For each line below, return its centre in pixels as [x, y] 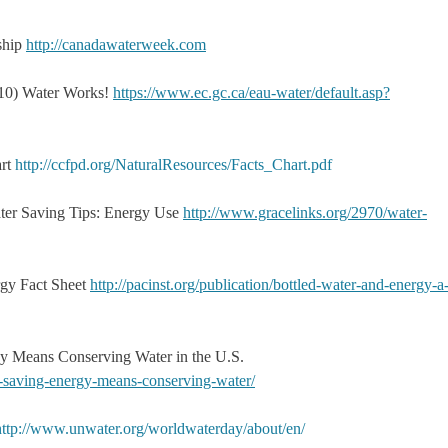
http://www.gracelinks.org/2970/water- [305, 212]
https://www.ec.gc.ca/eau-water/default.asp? [251, 92]
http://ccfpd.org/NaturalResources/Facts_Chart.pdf [173, 164]
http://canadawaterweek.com [116, 44]
